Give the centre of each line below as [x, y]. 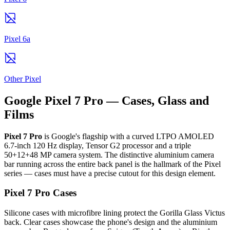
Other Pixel [23, 79]
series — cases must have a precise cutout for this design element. [110, 173]
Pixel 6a [17, 39]
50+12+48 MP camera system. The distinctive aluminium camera [109, 155]
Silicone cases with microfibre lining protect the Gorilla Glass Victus [114, 213]
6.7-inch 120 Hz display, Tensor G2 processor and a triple [98, 145]
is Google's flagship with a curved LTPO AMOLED [128, 136]
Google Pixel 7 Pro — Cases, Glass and [107, 100]
